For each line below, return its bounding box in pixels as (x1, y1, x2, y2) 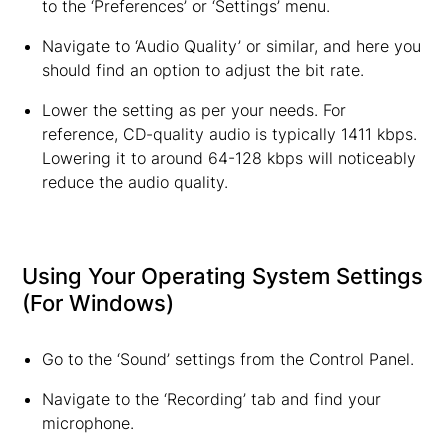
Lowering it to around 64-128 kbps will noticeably (41, 148, 416, 168)
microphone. (41, 413, 134, 433)
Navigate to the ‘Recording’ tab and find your (41, 389, 381, 409)
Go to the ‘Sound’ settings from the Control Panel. (41, 349, 414, 369)
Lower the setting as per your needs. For (41, 100, 346, 120)
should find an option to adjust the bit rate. (41, 60, 364, 80)
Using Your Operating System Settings (22, 263, 424, 289)
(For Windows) (22, 290, 175, 316)
